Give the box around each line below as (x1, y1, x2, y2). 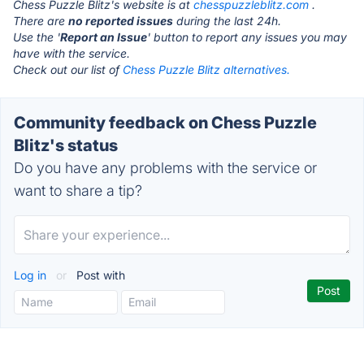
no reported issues (68, 14, 173, 28)
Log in (14, 268, 50, 282)
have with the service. (13, 46, 130, 60)
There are (13, 14, 68, 28)
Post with (73, 268, 125, 282)
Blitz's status (14, 136, 118, 155)
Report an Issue (60, 30, 147, 44)
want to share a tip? (14, 182, 142, 199)
